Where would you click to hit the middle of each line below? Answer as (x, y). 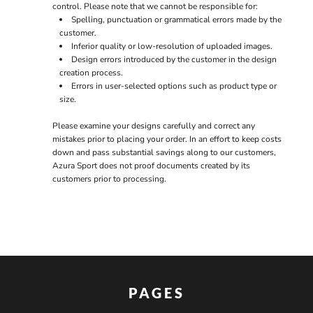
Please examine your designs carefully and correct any (153, 126)
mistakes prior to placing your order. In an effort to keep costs (167, 139)
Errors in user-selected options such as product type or (174, 86)
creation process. (91, 73)
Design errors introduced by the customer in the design (174, 59)
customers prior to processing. (109, 179)
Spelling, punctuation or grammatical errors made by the (176, 20)
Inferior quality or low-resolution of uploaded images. (172, 46)
